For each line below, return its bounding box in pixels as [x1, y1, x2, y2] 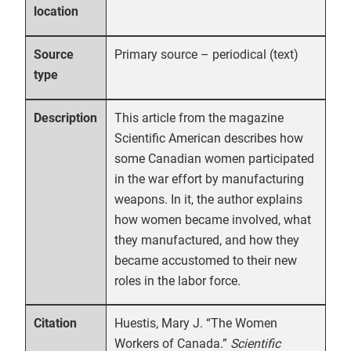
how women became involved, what [114, 212, 311, 227]
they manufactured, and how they [114, 232, 299, 248]
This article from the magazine [114, 110, 284, 125]
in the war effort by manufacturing [114, 171, 304, 186]
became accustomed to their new [114, 252, 297, 268]
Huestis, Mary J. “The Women [114, 315, 277, 331]
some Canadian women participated [114, 150, 314, 166]
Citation [34, 315, 78, 331]
